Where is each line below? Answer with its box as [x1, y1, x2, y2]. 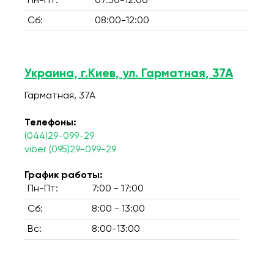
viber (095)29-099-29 [24, 145, 116, 155]
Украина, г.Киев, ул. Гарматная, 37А [24, 68, 233, 80]
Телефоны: [24, 118, 76, 128]
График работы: [24, 171, 103, 180]
